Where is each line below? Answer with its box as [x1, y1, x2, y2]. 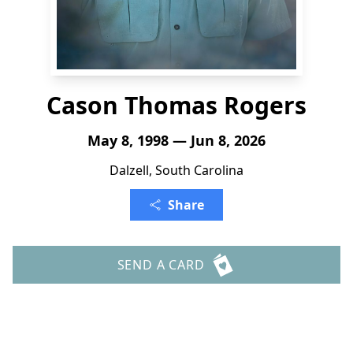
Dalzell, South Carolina [110, 162, 243, 179]
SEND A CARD [117, 256, 205, 273]
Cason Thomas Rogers [46, 89, 307, 121]
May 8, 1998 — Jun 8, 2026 [87, 131, 266, 150]
